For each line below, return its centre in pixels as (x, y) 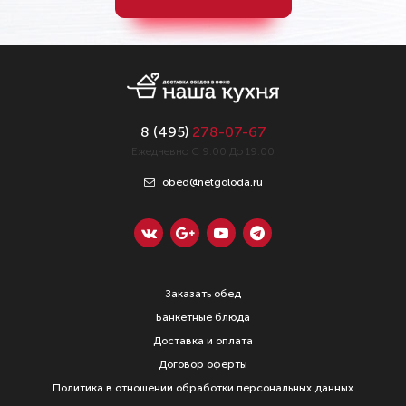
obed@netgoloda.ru (211, 182)
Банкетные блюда (203, 317)
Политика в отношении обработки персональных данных (203, 388)
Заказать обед (203, 294)
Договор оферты (203, 364)
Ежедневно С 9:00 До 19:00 (203, 151)
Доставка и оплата (203, 341)
